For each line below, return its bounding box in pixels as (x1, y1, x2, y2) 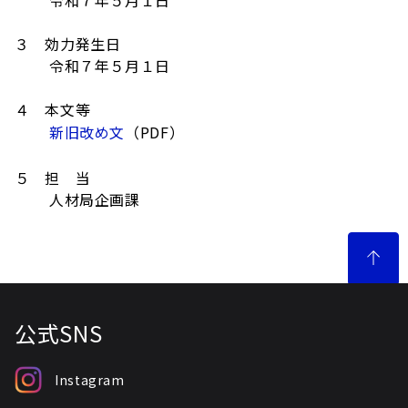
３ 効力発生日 (15, 33, 121, 55)
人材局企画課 (15, 189, 140, 210)
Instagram (55, 370, 125, 389)
